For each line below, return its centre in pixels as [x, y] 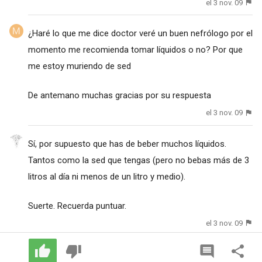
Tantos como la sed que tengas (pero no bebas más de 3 [138, 160]
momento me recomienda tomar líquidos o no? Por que [135, 50]
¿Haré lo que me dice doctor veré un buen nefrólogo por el [140, 34]
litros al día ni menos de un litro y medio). [106, 176]
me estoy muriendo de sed [79, 66]
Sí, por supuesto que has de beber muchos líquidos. [127, 144]
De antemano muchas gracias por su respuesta [119, 96]
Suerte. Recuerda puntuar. [77, 206]
